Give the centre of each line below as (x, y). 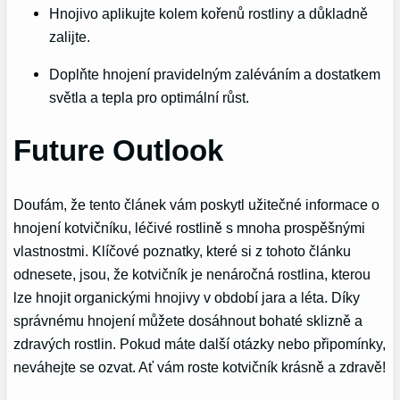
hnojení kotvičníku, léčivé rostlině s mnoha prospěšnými (190, 227)
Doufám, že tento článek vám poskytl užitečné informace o (197, 204)
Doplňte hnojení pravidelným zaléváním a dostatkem (215, 75)
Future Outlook (119, 151)
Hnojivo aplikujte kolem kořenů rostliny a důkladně (209, 13)
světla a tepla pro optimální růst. (150, 98)
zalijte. (70, 36)
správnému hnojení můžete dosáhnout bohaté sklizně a (188, 320)
